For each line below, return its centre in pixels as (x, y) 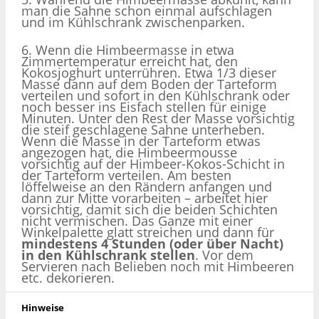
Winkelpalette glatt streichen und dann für (148, 232)
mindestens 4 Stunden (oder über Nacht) (152, 243)
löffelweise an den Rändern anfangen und (147, 186)
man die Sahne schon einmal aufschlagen (147, 11)
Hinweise (43, 307)
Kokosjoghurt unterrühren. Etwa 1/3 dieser (149, 72)
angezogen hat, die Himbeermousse (129, 152)
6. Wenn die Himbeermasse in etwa (128, 49)
